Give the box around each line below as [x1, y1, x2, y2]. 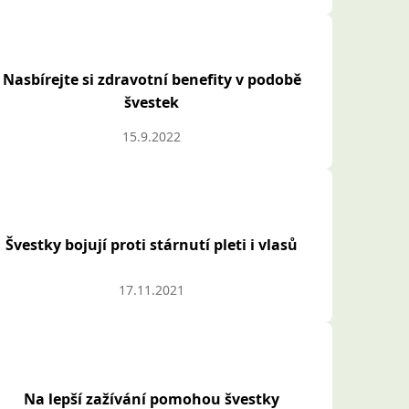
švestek [124, 92, 180, 113]
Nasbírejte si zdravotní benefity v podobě [2, 69, 301, 90]
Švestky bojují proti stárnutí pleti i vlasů [5, 235, 299, 256]
